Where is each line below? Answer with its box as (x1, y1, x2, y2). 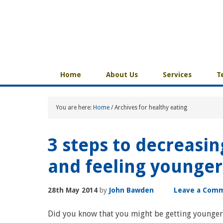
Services (163, 71, 192, 79)
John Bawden (109, 186, 154, 194)
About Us (106, 71, 138, 79)
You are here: (56, 104, 93, 111)
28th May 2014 (48, 186, 98, 194)
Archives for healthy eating (113, 104, 187, 111)
